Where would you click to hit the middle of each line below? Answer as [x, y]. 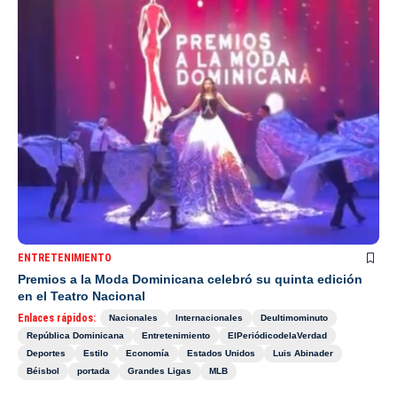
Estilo [96, 354]
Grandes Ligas [160, 371]
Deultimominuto [294, 318]
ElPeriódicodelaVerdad [277, 336]
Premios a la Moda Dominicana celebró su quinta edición [190, 280]
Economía [148, 354]
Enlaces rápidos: [57, 319]
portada [93, 371]
